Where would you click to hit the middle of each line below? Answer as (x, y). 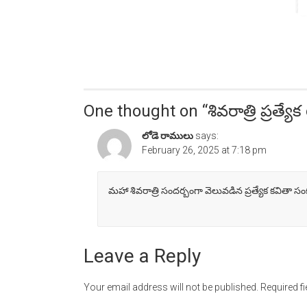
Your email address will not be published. (171, 287)
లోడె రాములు (168, 136)
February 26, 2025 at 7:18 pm (204, 150)
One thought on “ (146, 111)
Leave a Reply (142, 256)
